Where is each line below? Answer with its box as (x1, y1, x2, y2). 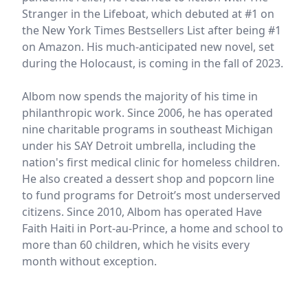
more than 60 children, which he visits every (22, 237, 250, 252)
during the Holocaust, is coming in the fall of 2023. (22, 56, 283, 71)
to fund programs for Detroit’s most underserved (22, 188, 280, 203)
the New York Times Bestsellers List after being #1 (22, 23, 281, 38)
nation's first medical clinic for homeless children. (22, 155, 280, 170)
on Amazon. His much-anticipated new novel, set (22, 39, 274, 54)
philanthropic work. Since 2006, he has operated (22, 105, 273, 120)
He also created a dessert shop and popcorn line (22, 171, 274, 186)
